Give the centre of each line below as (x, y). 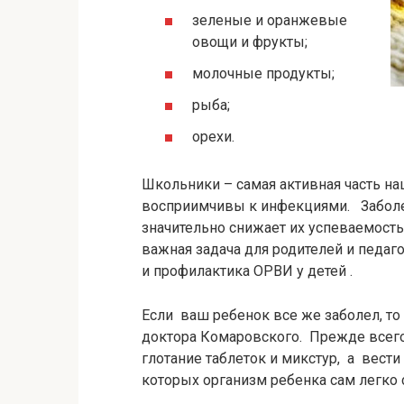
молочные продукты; (263, 74)
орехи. (213, 137)
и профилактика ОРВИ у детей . (247, 271)
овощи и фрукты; (250, 41)
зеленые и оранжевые (270, 20)
